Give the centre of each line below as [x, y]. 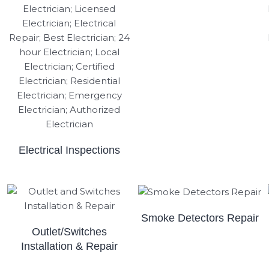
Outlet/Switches [69, 231]
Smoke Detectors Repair [200, 218]
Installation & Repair [69, 246]
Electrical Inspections [69, 150]
